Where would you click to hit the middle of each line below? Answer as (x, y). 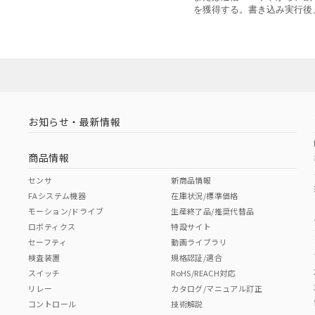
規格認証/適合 (197, 257)
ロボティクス (52, 226)
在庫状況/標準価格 (205, 195)
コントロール (52, 303)
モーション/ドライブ (66, 211)
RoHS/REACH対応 (203, 272)
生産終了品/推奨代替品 (213, 211)
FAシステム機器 (57, 195)
